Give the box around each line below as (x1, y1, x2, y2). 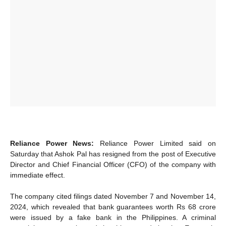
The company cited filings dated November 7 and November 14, (10, 192, 216, 200)
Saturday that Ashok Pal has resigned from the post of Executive (10, 149, 216, 158)
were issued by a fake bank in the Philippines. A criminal (10, 213, 216, 221)
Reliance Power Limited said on (94, 139, 216, 147)
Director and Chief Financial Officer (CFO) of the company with (10, 160, 216, 168)
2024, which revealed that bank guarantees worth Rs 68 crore (10, 202, 216, 211)
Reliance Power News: (10, 139, 94, 147)
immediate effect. (10, 171, 65, 179)
